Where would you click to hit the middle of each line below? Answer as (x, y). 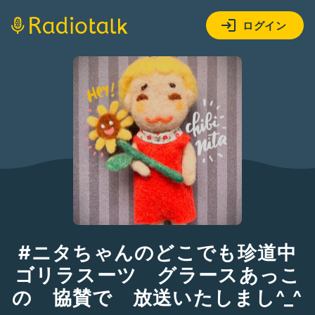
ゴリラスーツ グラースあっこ (157, 275)
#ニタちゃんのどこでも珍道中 (157, 253)
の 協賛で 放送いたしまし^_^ (157, 298)
